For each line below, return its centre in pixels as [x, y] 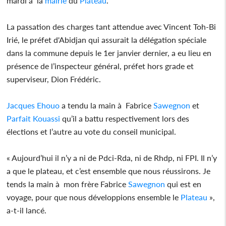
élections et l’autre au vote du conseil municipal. [92, 131]
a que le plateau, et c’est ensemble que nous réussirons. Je [109, 171]
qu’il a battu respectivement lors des [125, 118]
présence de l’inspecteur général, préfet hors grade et [100, 66]
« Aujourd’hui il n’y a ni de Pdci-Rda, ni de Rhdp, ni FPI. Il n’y [112, 157]
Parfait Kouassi [34, 118]
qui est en [183, 184]
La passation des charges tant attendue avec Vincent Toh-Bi [111, 26]
